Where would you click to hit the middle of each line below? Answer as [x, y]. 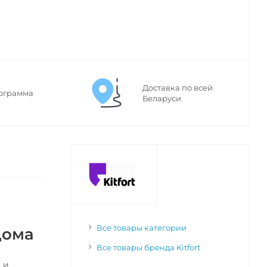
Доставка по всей [178, 88]
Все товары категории [141, 228]
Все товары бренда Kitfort [148, 248]
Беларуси [162, 99]
